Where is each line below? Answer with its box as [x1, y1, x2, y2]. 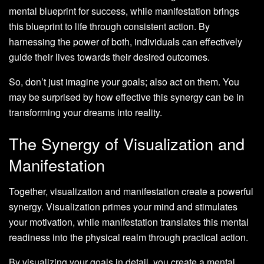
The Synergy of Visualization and [9, 132, 245, 156]
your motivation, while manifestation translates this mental [9, 214, 249, 229]
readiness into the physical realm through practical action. [9, 230, 248, 244]
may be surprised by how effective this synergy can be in [9, 90, 244, 104]
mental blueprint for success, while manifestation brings [9, 4, 239, 18]
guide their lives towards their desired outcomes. [9, 49, 210, 64]
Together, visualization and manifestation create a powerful [9, 184, 253, 198]
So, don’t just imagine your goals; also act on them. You [9, 74, 239, 88]
